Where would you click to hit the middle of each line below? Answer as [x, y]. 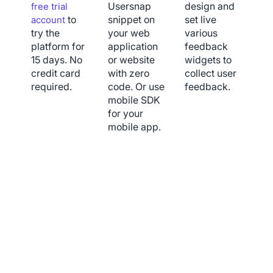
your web [129, 33]
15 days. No [56, 60]
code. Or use [136, 87]
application [133, 46]
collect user [211, 73]
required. [51, 87]
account [48, 20]
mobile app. [134, 127]
